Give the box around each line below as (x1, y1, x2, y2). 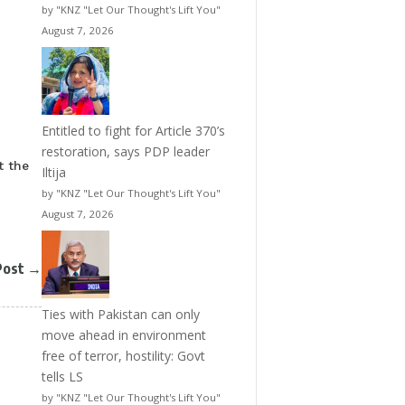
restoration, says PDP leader (41, 143, 210, 161)
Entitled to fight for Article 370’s (41, 122, 225, 140)
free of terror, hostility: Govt (41, 347, 205, 365)
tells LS (41, 368, 83, 386)
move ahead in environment (41, 326, 206, 344)
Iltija (41, 164, 66, 182)
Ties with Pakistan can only (41, 306, 200, 324)
